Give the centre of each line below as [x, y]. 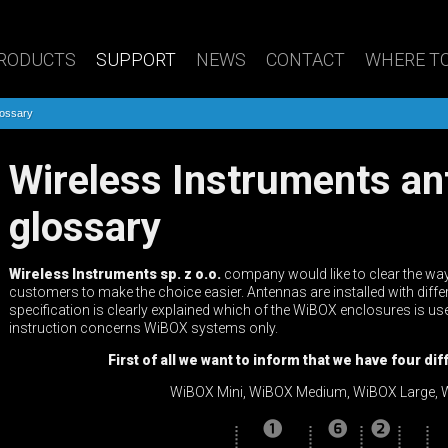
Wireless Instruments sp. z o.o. [115, 274]
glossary [85, 227]
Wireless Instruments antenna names [26, 180]
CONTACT [305, 59]
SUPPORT [136, 59]
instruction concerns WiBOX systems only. [143, 328]
